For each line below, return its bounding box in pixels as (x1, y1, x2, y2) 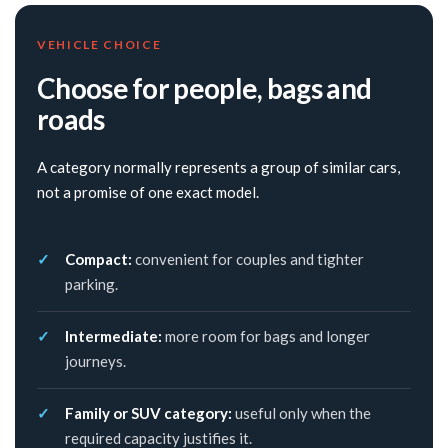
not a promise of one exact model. (37, 183, 259, 202)
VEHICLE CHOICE (37, 37, 162, 53)
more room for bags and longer (162, 327, 370, 346)
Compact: (65, 250, 132, 269)
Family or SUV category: (65, 404, 232, 423)
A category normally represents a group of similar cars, (37, 158, 400, 177)
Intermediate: (65, 327, 162, 346)
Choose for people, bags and (37, 71, 372, 106)
